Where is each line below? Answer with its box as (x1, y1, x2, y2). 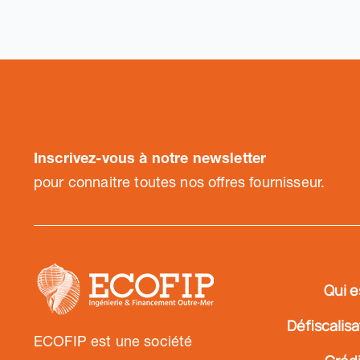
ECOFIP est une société (33, 332, 193, 350)
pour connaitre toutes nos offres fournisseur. (33, 173, 325, 191)
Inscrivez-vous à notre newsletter (33, 149, 267, 167)
